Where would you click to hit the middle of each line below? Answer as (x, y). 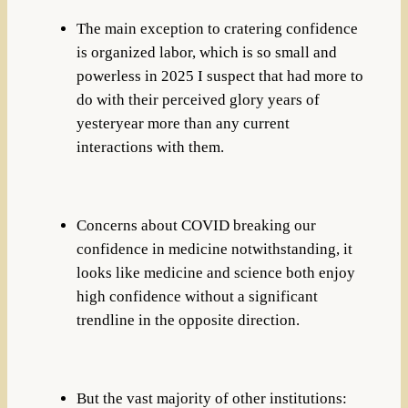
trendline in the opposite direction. (189, 320)
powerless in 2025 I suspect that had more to (219, 76)
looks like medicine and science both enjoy (215, 272)
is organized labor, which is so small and (206, 53)
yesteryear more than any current (183, 124)
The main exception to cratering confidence (217, 29)
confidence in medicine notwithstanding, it (214, 249)
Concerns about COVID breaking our (196, 225)
